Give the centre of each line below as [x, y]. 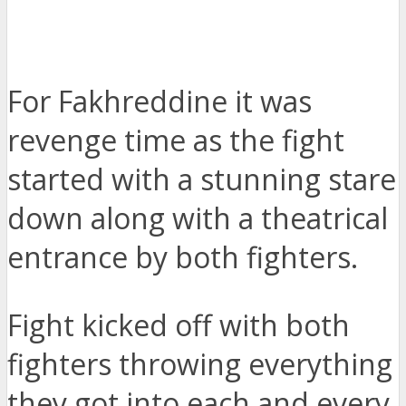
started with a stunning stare [202, 179]
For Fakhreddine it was [159, 101]
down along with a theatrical [198, 218]
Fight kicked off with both [179, 325]
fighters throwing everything [200, 364]
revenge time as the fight [176, 140]
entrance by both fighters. [183, 257]
